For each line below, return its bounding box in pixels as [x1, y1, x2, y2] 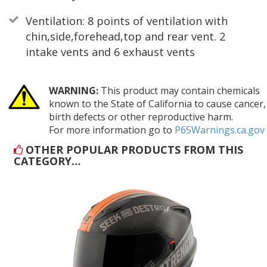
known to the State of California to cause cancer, [48, 97, 266, 110]
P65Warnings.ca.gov [174, 123, 265, 136]
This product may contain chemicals [98, 83, 260, 97]
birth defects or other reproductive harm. [48, 110, 233, 123]
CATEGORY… [14, 153, 81, 168]
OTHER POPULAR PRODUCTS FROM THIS [23, 142, 244, 157]
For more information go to [48, 123, 175, 136]
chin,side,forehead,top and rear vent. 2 [25, 29, 225, 44]
